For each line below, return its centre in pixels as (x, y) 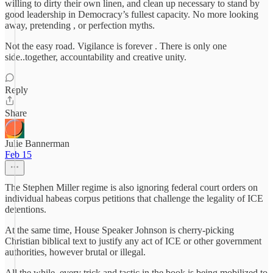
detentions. (26, 209)
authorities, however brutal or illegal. (75, 252)
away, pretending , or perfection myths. (80, 25)
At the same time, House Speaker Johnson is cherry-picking (119, 230)
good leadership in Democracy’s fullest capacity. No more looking (132, 14)
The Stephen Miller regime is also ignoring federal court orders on (131, 187)
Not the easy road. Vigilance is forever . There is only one (116, 46)
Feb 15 (18, 154)
